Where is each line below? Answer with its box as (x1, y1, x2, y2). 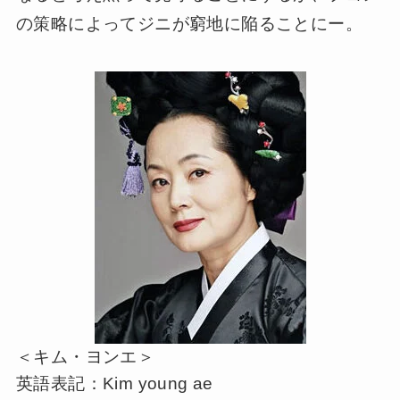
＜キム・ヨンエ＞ (15, 347, 155, 367)
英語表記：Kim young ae (15, 374, 213, 394)
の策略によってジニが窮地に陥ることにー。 (15, 13, 362, 33)
